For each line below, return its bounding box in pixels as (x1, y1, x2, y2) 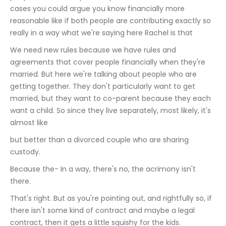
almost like (10, 118, 48, 128)
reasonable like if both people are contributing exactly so (10, 16, 213, 26)
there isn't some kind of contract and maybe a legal (10, 205, 197, 215)
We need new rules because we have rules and (10, 45, 178, 55)
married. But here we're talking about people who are (10, 69, 199, 79)
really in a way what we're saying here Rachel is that (10, 28, 193, 38)
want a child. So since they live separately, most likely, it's (10, 105, 213, 116)
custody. (10, 147, 40, 157)
